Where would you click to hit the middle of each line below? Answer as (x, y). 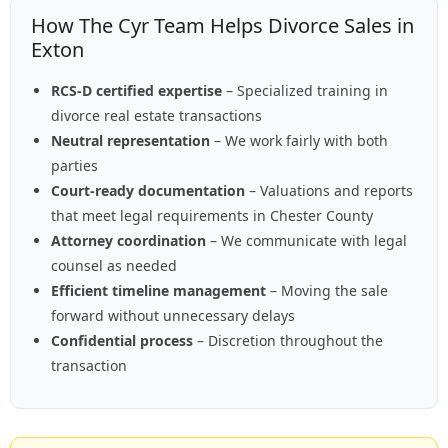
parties (74, 166)
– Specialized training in (305, 91)
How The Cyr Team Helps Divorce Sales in (222, 26)
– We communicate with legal (306, 241)
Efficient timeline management (158, 291)
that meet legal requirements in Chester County (212, 216)
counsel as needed (114, 266)
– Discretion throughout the (288, 341)
